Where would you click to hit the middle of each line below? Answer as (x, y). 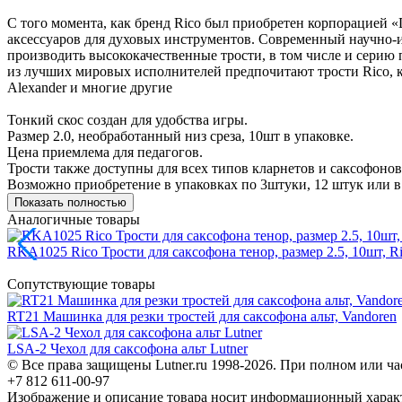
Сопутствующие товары (81, 284)
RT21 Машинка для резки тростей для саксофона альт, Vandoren (202, 316)
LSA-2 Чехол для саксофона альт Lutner (127, 348)
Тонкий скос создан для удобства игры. (127, 119)
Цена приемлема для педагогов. (105, 152)
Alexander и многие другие (90, 87)
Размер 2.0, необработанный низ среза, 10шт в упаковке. (180, 135)
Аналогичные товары (74, 219)
